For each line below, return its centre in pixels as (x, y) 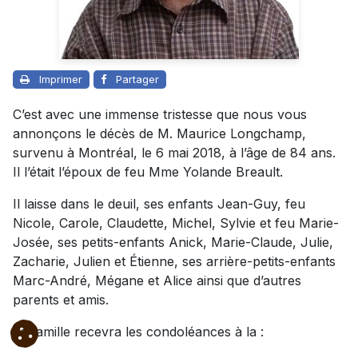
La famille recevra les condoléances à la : (138, 332)
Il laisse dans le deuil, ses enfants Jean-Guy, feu (159, 204)
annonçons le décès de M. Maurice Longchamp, (159, 134)
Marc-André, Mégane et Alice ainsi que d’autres (157, 281)
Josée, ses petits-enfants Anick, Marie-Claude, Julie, (173, 243)
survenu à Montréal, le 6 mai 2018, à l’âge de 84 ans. (174, 153)
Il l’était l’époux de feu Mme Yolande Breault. (148, 172)
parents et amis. (61, 300)
